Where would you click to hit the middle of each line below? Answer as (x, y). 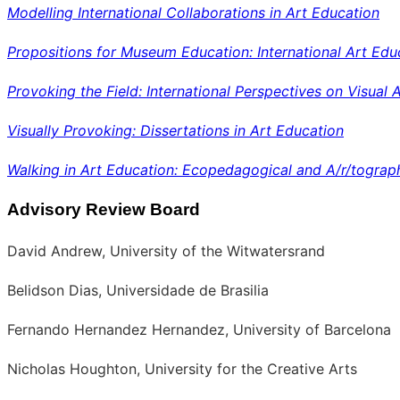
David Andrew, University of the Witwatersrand (166, 250)
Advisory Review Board (104, 210)
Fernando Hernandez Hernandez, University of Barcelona (199, 329)
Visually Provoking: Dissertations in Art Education (175, 130)
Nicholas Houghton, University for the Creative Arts (182, 368)
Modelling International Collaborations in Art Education (193, 12)
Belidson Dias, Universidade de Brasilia (138, 290)
